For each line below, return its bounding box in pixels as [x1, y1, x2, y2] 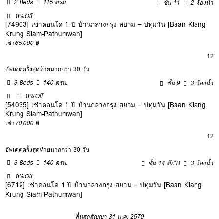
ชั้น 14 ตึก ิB [148, 158, 180, 168]
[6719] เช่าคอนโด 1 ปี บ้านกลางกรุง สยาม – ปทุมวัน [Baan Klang [5, 179, 202, 190]
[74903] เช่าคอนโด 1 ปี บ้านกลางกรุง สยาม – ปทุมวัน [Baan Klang [5, 19, 206, 30]
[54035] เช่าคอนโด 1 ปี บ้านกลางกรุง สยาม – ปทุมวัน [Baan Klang [5, 99, 206, 110]
